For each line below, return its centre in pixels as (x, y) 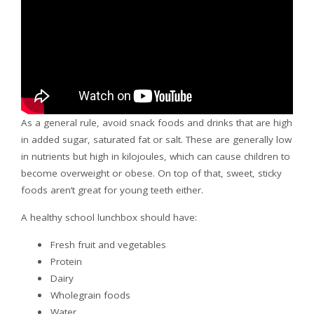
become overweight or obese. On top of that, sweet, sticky (151, 173)
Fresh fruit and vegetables (108, 244)
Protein (66, 261)
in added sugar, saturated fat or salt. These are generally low (156, 139)
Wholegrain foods (90, 295)
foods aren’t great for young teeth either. (112, 190)
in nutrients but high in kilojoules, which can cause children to (156, 156)
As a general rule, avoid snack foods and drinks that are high (157, 122)
